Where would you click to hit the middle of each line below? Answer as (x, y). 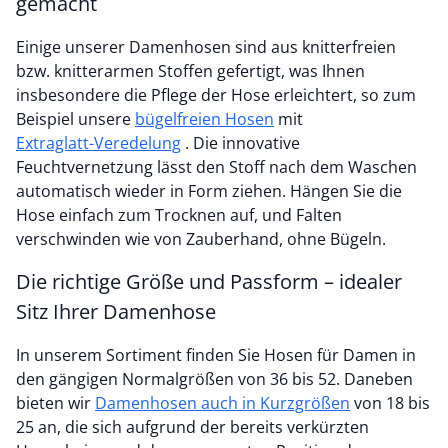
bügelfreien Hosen (204, 119)
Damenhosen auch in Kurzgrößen (222, 403)
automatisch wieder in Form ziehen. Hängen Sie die (209, 191)
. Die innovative (240, 143)
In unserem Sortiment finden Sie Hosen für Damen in (216, 355)
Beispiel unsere (75, 119)
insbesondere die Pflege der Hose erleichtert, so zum (216, 95)
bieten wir (55, 403)
